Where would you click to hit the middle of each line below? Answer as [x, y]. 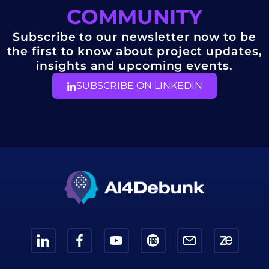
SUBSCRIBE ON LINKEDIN [139, 85]
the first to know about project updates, [134, 51]
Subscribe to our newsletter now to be [134, 36]
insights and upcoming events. [134, 65]
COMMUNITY [134, 16]
